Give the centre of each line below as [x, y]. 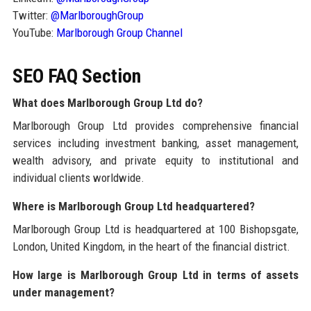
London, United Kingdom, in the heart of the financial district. [151, 247]
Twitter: [31, 16]
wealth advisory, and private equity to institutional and [155, 161]
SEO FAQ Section [76, 76]
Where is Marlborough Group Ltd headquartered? [133, 207]
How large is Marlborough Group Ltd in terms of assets [155, 275]
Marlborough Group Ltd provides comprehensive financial [155, 126]
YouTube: [34, 33]
